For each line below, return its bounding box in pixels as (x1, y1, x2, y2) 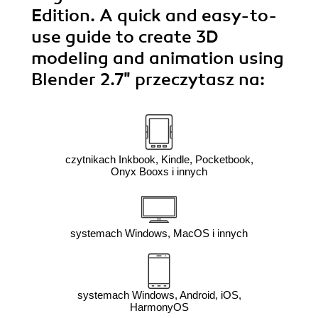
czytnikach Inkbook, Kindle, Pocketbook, (65, 153, 253, 166)
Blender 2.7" (31, 69, 135, 91)
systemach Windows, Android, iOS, (77, 289, 241, 302)
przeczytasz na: (135, 69, 265, 91)
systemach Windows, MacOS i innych (70, 227, 248, 240)
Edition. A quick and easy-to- (31, 5, 278, 27)
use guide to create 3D (31, 26, 219, 48)
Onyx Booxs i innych (111, 165, 207, 178)
